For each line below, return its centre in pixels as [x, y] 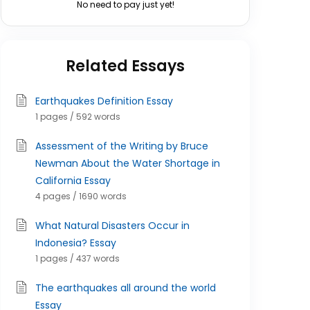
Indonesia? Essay [76, 243]
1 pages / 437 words [77, 258]
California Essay [73, 181]
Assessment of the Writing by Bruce [122, 146]
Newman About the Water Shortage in [128, 163]
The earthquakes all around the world [126, 288]
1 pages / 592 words [78, 117]
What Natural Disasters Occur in [112, 226]
